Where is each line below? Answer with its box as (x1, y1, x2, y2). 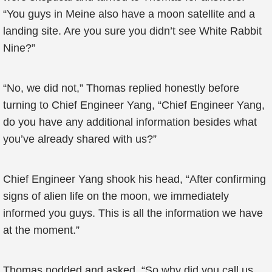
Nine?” (3, 42, 35, 54)
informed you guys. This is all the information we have (3, 207, 263, 219)
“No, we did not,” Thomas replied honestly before (3, 82, 239, 94)
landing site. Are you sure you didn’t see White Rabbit (3, 25, 262, 37)
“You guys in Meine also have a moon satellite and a (3, 8, 255, 20)
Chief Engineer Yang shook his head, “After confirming (3, 173, 266, 185)
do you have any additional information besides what (3, 116, 257, 128)
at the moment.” (3, 224, 80, 236)
